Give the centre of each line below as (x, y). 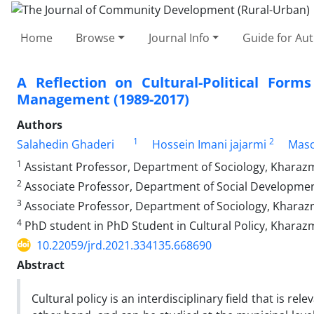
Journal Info (179, 37)
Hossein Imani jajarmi (209, 144)
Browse (96, 37)
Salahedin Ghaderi (66, 144)
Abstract (41, 265)
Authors (40, 124)
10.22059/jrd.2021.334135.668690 (124, 245)
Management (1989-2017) (103, 99)
